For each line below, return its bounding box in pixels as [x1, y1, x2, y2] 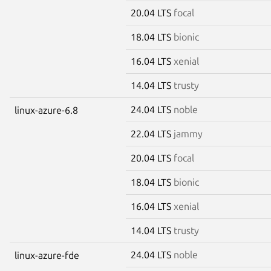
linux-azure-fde [15, 249, 79, 261]
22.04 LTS [131, 128, 174, 139]
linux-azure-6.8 [15, 104, 78, 116]
